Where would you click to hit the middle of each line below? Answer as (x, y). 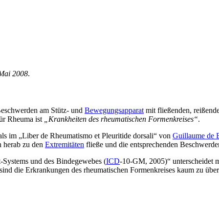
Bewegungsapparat (114, 110)
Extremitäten (65, 144)
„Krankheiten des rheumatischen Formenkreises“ (121, 119)
